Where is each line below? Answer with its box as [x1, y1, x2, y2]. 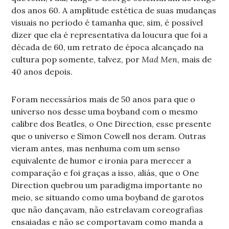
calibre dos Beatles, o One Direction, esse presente [11, 119, 212, 129]
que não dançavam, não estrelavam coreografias [11, 204, 203, 215]
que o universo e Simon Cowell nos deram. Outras [11, 131, 207, 142]
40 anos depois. [11, 66, 73, 77]
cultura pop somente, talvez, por [11, 54, 142, 65]
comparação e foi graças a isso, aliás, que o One [11, 168, 199, 178]
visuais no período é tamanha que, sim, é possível [11, 17, 203, 28]
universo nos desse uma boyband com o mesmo [11, 106, 198, 117]
